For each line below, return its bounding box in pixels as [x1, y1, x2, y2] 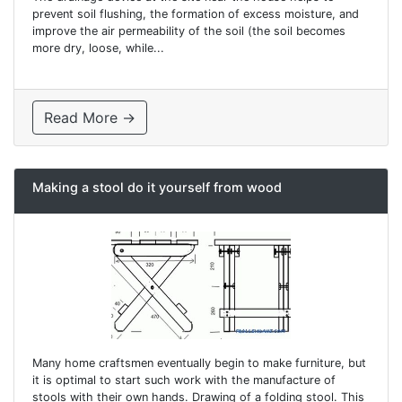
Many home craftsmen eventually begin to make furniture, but [32, 355, 366, 370]
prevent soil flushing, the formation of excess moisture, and [32, 7, 359, 22]
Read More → [44, 109, 135, 127]
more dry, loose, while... [32, 41, 164, 56]
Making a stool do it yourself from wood [32, 179, 282, 196]
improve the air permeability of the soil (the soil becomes [32, 24, 345, 39]
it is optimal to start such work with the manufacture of [32, 372, 336, 387]
